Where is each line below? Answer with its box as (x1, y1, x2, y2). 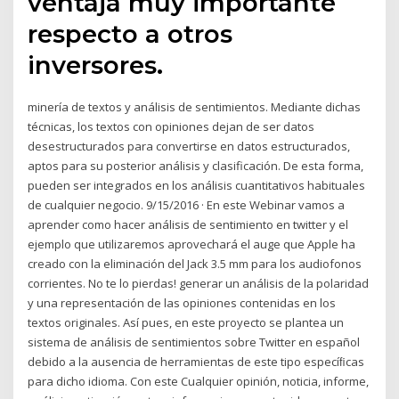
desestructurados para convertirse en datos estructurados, (28, 138, 351, 155)
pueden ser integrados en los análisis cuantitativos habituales (28, 177, 366, 194)
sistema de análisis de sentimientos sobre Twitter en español (28, 334, 361, 351)
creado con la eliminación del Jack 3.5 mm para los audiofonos (28, 256, 362, 273)
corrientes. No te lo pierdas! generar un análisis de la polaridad (28, 275, 370, 292)
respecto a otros (28, 19, 233, 50)
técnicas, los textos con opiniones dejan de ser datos (28, 118, 315, 135)
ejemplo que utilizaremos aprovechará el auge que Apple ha (28, 236, 356, 253)
